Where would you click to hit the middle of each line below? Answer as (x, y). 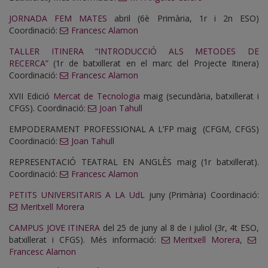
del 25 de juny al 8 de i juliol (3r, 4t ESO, (180, 228)
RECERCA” (29, 63)
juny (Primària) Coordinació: (202, 195)
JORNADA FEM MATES (58, 19)
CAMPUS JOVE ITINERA (55, 228)
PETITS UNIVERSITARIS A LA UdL (77, 195)
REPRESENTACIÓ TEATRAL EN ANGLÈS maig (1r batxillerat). (134, 162)
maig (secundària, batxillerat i (200, 96)
